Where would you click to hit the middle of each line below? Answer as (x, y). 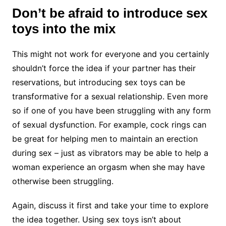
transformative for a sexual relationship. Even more (110, 97)
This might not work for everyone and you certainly (110, 54)
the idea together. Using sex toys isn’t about (96, 220)
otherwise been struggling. (64, 181)
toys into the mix (64, 29)
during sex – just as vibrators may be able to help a (110, 153)
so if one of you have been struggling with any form (111, 111)
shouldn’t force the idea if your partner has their (104, 68)
